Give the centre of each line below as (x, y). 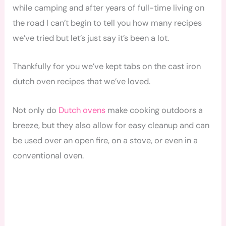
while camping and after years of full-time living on (109, 8)
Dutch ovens (82, 110)
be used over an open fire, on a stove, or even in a (105, 140)
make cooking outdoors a (154, 110)
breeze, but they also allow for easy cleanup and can (111, 125)
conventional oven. (48, 155)
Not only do (36, 110)
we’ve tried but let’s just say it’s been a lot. (91, 38)
